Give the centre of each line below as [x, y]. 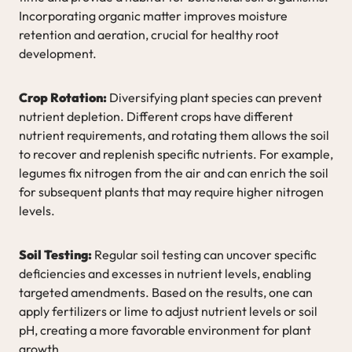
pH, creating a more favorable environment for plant [165, 330]
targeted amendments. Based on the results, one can [166, 292]
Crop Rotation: [63, 97]
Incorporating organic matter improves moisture [153, 15]
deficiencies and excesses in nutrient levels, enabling [165, 273]
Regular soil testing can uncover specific [204, 254]
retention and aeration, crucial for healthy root [149, 34]
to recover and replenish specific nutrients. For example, [176, 154]
